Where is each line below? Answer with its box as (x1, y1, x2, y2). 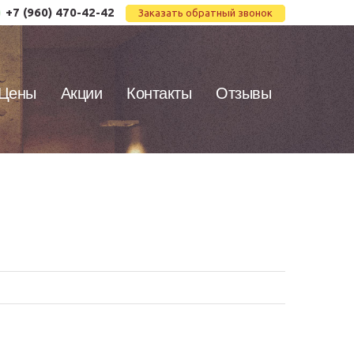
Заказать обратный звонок (138, 7, 273, 18)
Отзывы (216, 85, 271, 102)
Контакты (126, 85, 191, 102)
